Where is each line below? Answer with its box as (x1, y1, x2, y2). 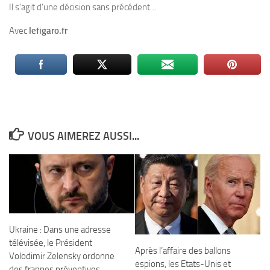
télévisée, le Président (9, 237, 92, 249)
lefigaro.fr (29, 25, 67, 37)
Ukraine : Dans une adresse (9, 224, 111, 236)
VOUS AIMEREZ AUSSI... (27, 130, 139, 143)
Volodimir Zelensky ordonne (9, 251, 115, 262)
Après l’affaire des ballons (135, 245, 231, 257)
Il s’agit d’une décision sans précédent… (9, 2, 157, 13)
